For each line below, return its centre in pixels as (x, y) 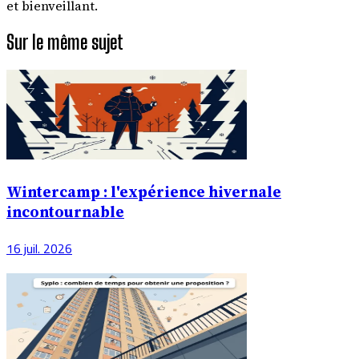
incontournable (65, 212)
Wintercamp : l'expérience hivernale (144, 192)
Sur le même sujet (65, 42)
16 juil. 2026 (39, 249)
